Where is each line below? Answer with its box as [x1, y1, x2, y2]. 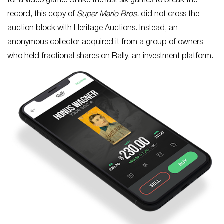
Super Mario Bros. [77, 10, 139, 19]
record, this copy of [7, 10, 77, 19]
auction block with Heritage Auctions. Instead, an [7, 24, 178, 33]
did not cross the [139, 10, 199, 19]
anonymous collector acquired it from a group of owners [7, 38, 203, 47]
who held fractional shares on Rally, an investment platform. [7, 52, 213, 61]
